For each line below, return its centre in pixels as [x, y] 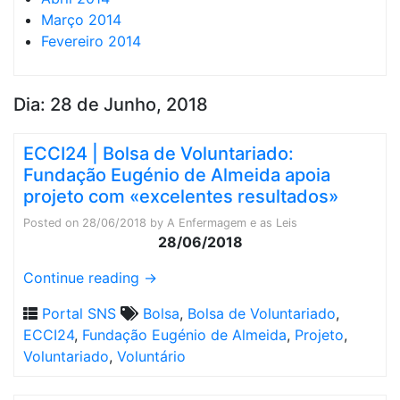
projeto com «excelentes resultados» [181, 196]
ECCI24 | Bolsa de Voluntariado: [158, 154]
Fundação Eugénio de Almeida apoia [177, 175]
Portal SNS [79, 313]
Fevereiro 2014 [91, 41]
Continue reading [83, 278]
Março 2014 [81, 20]
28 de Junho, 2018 [129, 104]
